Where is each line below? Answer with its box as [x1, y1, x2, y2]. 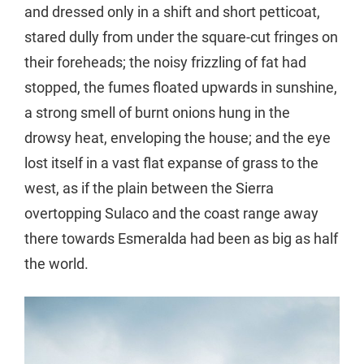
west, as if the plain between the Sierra [24, 179, 274, 197]
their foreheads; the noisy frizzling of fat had [24, 53, 306, 71]
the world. [24, 254, 89, 272]
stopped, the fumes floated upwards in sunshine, [24, 78, 337, 96]
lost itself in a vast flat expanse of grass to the [24, 154, 318, 171]
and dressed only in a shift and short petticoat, [24, 2, 320, 20]
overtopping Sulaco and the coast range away [24, 204, 318, 222]
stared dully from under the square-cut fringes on [24, 28, 338, 45]
